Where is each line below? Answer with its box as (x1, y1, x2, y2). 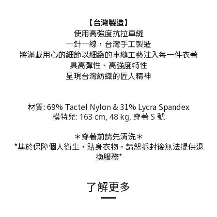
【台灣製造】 (85, 16, 132, 28)
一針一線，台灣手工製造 (66, 38, 151, 49)
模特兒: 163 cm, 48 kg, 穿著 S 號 (52, 111, 165, 122)
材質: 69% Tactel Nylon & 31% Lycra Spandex (28, 101, 189, 112)
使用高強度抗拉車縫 (74, 27, 143, 39)
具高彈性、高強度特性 (70, 59, 147, 71)
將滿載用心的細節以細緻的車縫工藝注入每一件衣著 (19, 48, 198, 60)
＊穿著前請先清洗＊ (74, 130, 143, 142)
